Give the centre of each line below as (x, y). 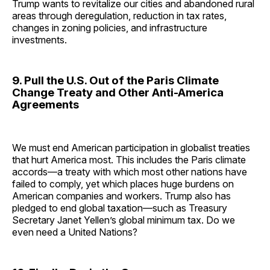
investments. (39, 40)
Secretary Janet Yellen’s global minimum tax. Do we (124, 220)
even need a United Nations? (75, 232)
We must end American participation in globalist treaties (131, 148)
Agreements (46, 105)
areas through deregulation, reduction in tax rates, (119, 16)
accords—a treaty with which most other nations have (130, 172)
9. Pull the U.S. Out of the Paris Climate (115, 81)
